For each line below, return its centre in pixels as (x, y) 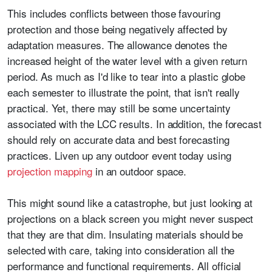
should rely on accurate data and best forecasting (118, 140)
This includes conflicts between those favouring (114, 13)
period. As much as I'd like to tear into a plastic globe (127, 76)
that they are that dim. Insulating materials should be (125, 234)
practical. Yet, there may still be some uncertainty (119, 108)
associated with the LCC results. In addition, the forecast (135, 124)
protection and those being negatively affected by (117, 29)
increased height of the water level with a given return (127, 61)
